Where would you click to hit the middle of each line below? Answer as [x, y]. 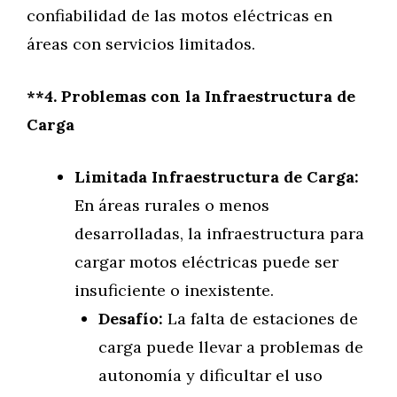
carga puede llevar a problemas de [231, 347]
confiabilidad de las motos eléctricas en [179, 16]
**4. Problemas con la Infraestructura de [191, 96]
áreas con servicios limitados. [141, 44]
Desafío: [131, 319]
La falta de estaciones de [261, 319]
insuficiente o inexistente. [174, 290]
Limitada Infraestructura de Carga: [217, 177]
